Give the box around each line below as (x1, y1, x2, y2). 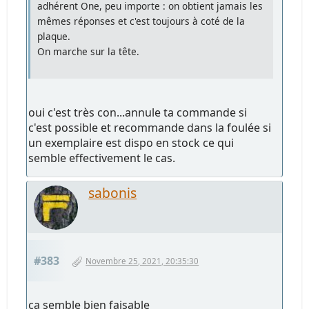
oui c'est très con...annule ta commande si (28, 105, 248, 121)
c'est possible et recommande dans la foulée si (28, 120, 272, 136)
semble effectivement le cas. (28, 150, 176, 166)
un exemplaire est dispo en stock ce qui (28, 135, 235, 151)
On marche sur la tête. (37, 45, 140, 59)
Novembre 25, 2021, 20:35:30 (86, 256, 199, 267)
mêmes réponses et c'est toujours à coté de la (37, 14, 246, 28)
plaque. (37, 30, 71, 43)
